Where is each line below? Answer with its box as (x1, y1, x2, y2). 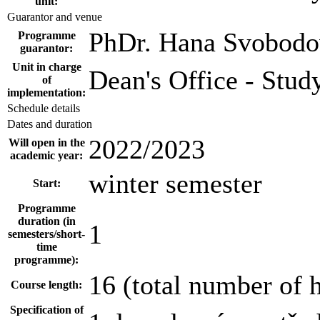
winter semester (89, 169, 262, 199)
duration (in (17, 215, 76, 227)
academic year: (10, 149, 83, 161)
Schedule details (7, 102, 80, 114)
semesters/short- (8, 228, 85, 240)
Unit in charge (11, 61, 81, 73)
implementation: (7, 86, 86, 99)
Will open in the (8, 136, 85, 149)
